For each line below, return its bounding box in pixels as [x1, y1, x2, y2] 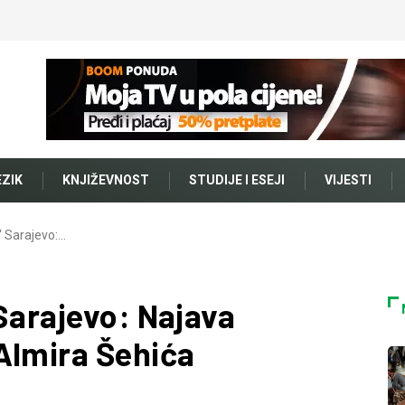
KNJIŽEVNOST [62, 173, 149, 187]
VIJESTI [325, 173, 372, 187]
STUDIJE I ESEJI [189, 173, 285, 187]
